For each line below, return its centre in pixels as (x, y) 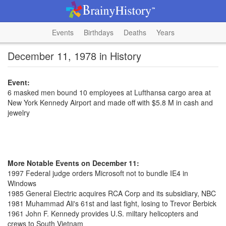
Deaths (135, 32)
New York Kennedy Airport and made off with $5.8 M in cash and (110, 102)
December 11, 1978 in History (74, 56)
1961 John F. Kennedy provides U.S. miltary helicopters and (103, 213)
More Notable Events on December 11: (73, 163)
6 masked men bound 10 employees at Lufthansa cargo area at (109, 92)
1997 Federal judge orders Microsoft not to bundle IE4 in (98, 173)
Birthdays (98, 32)
